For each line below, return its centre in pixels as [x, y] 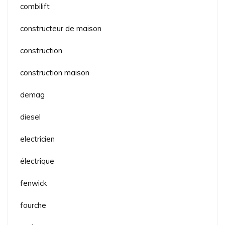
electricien [37, 139]
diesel [30, 117]
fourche [33, 205]
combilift [35, 6]
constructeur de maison [61, 28]
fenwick [33, 183]
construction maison [55, 72]
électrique [37, 161]
